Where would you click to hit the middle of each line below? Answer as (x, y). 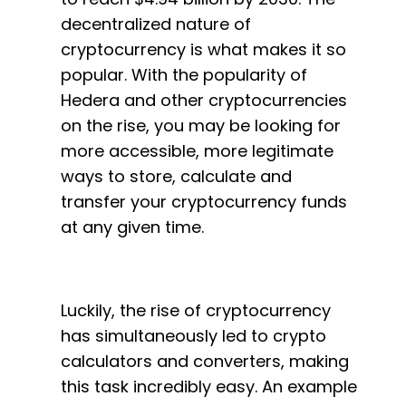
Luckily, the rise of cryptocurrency (196, 310)
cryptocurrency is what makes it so (203, 49)
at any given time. (132, 227)
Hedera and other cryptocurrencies (204, 100)
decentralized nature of (156, 24)
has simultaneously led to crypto (193, 336)
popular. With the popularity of (184, 75)
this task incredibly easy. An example (209, 387)
